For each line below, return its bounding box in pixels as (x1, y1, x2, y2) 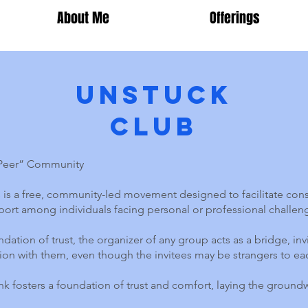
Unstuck (76, 79, 232, 111)
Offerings (210, 8, 260, 28)
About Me (57, 8, 109, 28)
